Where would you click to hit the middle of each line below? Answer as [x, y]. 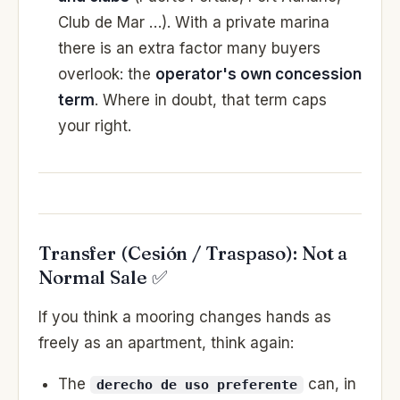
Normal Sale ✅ [103, 277]
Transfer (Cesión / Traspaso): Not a [193, 253]
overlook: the [107, 75]
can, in [330, 383]
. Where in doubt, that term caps [211, 100]
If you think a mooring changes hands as [185, 317]
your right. [95, 126]
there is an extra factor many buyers [189, 49]
